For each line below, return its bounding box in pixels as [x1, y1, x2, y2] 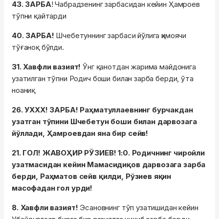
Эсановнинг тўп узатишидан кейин [80, 203, 198, 213]
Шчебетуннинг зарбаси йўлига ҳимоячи [56, 31, 187, 41]
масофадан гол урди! [12, 183, 93, 193]
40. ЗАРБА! [12, 31, 56, 41]
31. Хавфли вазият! [12, 62, 83, 72]
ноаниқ [12, 86, 36, 95]
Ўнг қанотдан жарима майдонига [83, 62, 196, 72]
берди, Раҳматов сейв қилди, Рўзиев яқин [12, 172, 172, 181]
